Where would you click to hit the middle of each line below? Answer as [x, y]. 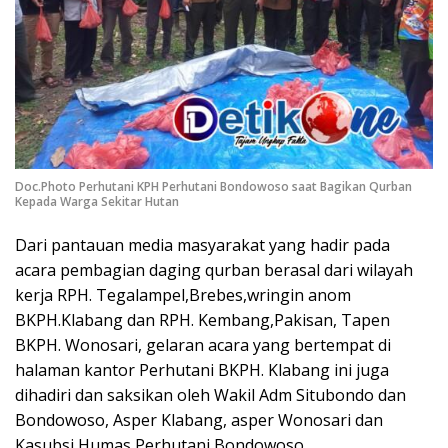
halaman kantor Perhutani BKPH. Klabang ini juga [202, 370]
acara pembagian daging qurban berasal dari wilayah [214, 270]
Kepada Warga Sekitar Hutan [97, 202]
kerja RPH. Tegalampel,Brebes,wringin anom [183, 295]
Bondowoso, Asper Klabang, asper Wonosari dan [199, 420]
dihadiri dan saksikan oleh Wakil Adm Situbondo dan [210, 395]
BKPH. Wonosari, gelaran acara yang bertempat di [203, 345]
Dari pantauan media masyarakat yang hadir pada [202, 245]
